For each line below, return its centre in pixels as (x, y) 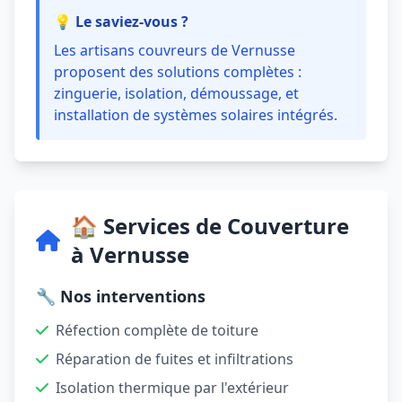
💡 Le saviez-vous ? (121, 22)
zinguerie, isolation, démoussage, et (176, 93)
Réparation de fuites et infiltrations (175, 359)
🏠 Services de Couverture (210, 226)
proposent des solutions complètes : (178, 72)
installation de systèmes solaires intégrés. (196, 115)
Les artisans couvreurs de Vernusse (175, 50)
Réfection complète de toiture (157, 330)
